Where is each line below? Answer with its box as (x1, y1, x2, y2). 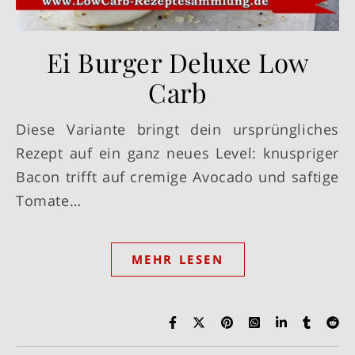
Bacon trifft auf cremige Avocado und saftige (16, 166, 339, 186)
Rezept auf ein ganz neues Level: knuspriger (16, 143, 339, 162)
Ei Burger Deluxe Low (46, 44, 309, 79)
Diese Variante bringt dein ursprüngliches (16, 119, 27, 139)
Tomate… (16, 190, 82, 210)
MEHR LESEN (131, 250, 224, 267)
